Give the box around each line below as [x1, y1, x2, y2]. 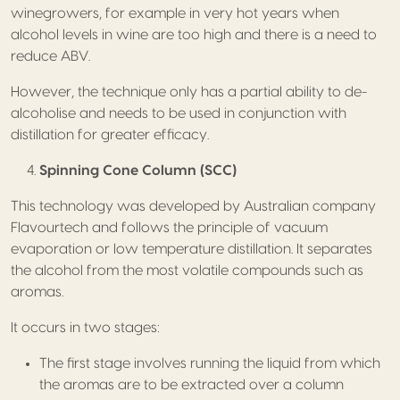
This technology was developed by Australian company [11, 198, 376, 213]
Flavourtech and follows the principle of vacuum [11, 220, 328, 235]
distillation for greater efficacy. [11, 127, 209, 142]
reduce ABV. [11, 48, 90, 63]
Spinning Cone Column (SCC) [39, 162, 237, 178]
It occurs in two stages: [11, 320, 160, 335]
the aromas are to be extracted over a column [39, 377, 344, 392]
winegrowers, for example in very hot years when [11, 5, 339, 21]
